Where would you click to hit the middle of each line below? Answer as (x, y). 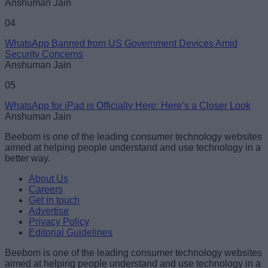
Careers (46, 190)
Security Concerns (44, 54)
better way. (28, 159)
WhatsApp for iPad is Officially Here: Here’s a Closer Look (128, 106)
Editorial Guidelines (71, 233)
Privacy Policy (59, 222)
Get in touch (54, 200)
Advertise (49, 211)
